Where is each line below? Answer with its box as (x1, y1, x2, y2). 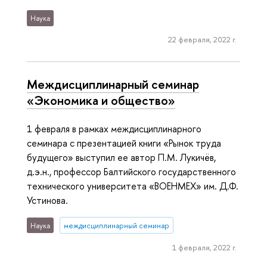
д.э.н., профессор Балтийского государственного (27, 165, 236, 179)
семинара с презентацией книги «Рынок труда (27, 136, 221, 150)
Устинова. (27, 194, 70, 207)
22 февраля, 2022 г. (167, 34, 237, 45)
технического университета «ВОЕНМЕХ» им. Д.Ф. (27, 179, 238, 193)
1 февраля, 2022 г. (172, 242, 237, 253)
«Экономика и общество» (27, 92, 175, 109)
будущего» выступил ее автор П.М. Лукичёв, (27, 151, 216, 164)
